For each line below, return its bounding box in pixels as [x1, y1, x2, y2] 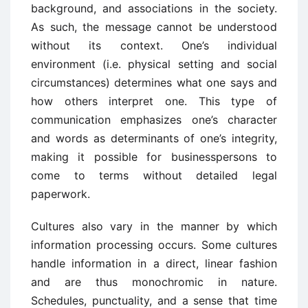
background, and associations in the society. [31, 1, 277, 15]
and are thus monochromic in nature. [31, 275, 277, 289]
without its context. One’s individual [31, 38, 277, 52]
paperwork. [31, 187, 90, 201]
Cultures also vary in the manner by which [31, 219, 277, 233]
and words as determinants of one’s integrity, [31, 131, 277, 145]
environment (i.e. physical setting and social [31, 57, 277, 71]
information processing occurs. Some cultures [31, 238, 277, 252]
